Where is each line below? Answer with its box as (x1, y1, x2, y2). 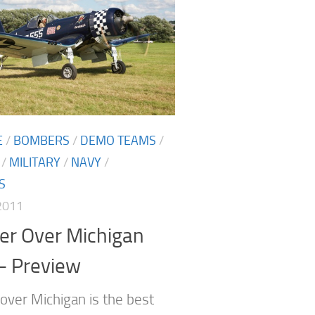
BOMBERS (13, 132, 70, 148)
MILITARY (9, 154, 60, 170)
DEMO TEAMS (80, 132, 156, 148)
